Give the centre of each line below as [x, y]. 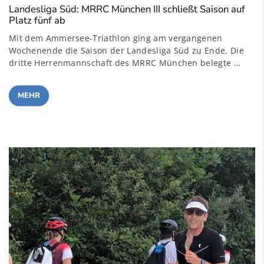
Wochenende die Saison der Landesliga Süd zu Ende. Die [126, 51]
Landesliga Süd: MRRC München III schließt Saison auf [127, 9]
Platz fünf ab [37, 21]
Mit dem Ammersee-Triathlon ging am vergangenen [116, 38]
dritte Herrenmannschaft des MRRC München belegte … [125, 63]
